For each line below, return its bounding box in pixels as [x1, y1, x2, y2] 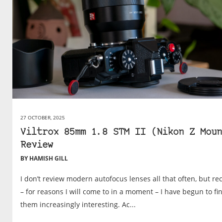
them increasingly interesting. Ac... [20, 200, 136, 210]
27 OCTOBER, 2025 [20, 114, 65, 121]
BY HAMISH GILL [20, 154, 68, 163]
